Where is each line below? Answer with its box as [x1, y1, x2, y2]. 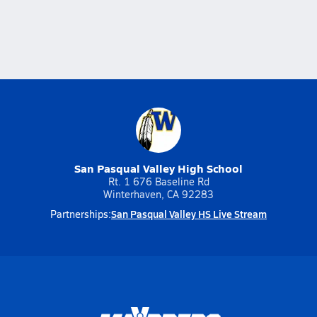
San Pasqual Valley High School [74, 160, 243, 176]
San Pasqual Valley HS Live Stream [111, 207, 267, 221]
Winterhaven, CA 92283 [103, 188, 214, 201]
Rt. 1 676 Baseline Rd [108, 175, 209, 188]
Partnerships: [50, 207, 111, 221]
